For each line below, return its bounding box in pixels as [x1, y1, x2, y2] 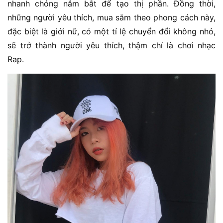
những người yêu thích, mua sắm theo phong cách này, [7, 12, 216, 22]
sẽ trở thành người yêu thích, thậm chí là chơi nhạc [7, 40, 216, 50]
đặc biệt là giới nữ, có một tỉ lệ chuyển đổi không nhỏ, [7, 26, 216, 36]
